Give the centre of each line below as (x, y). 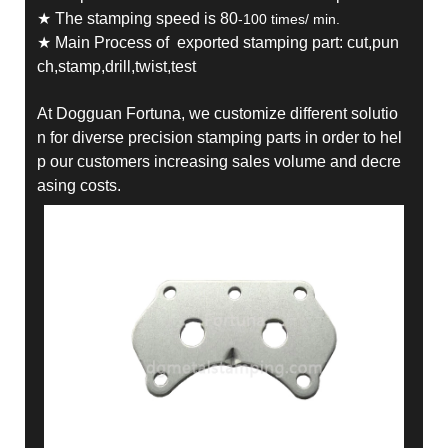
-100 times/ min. (288, 19)
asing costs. (78, 186)
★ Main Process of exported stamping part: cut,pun (217, 43)
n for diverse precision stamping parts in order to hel (219, 138)
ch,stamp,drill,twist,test (116, 67)
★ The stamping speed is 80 (137, 19)
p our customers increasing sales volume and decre (218, 162)
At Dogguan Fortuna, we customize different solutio (217, 114)
